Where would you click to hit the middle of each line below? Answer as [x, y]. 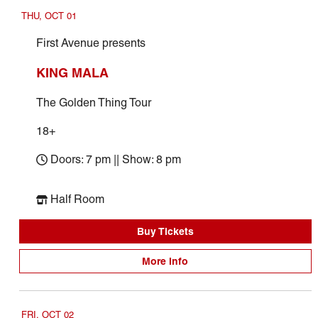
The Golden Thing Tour [93, 103]
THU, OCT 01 [49, 16]
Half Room [77, 199]
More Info [165, 261]
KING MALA [72, 73]
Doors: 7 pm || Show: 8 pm [115, 159]
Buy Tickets [165, 231]
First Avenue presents [91, 43]
